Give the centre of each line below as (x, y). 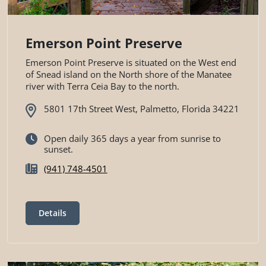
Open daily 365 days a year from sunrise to (132, 138)
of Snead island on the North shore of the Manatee (129, 75)
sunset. (58, 149)
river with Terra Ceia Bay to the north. (102, 86)
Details (53, 213)
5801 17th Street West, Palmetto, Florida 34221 (141, 109)
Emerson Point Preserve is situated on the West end (131, 63)
